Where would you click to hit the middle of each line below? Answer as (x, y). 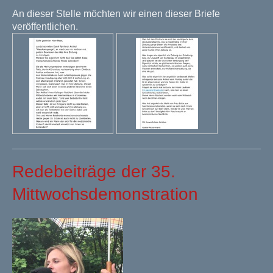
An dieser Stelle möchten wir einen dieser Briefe (116, 14)
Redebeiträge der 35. (94, 172)
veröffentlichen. (46, 27)
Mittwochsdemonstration (108, 194)
